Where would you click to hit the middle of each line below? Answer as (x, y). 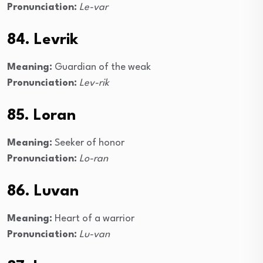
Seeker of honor (88, 143)
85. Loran (41, 116)
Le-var (94, 8)
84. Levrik (43, 40)
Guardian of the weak (102, 68)
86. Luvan (43, 192)
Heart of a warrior (93, 219)
